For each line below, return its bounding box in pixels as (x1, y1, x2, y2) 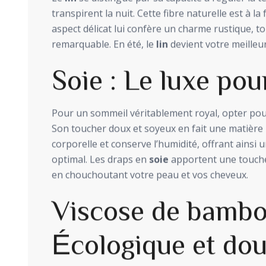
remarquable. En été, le (52, 38, 156, 52)
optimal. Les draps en (52, 153, 149, 167)
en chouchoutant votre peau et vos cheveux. (52, 169, 248, 182)
